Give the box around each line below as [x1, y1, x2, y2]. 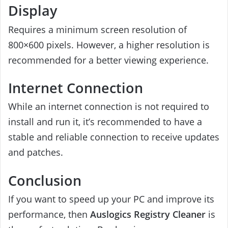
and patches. [8, 146, 63, 159]
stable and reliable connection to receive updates [8, 131, 219, 144]
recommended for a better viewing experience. [8, 53, 209, 66]
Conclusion [8, 170, 81, 190]
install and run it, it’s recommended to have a [8, 116, 202, 128]
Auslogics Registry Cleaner [90, 208, 206, 220]
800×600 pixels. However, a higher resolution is [8, 38, 210, 51]
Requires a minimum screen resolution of [8, 23, 187, 36]
